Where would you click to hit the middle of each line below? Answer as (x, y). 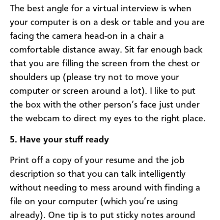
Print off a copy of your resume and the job (97, 160)
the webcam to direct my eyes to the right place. (108, 119)
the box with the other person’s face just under (105, 105)
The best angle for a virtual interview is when (101, 9)
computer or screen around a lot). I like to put (103, 92)
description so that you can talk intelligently (98, 174)
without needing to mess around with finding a (105, 188)
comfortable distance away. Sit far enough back (106, 50)
